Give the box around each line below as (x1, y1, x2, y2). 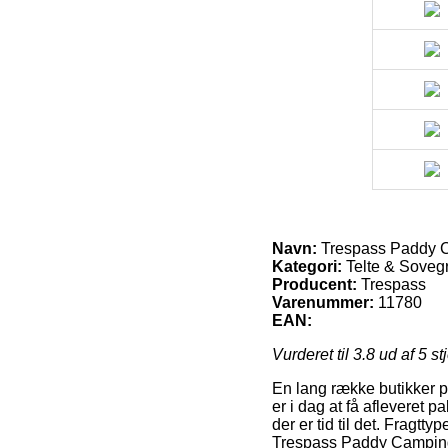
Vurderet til (272, 345, 353, 363)
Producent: (272, 275, 357, 293)
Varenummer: (272, 293, 374, 311)
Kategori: (272, 257, 342, 275)
